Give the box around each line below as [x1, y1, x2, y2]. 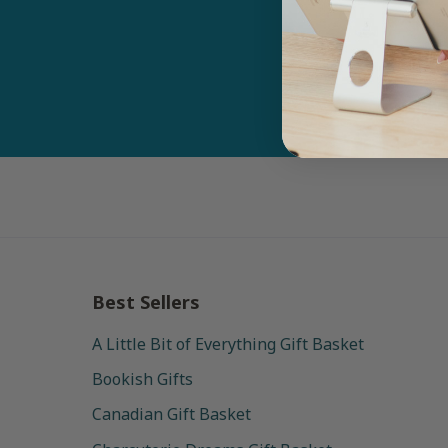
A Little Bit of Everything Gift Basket [92, 332, 365, 355]
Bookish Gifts [92, 368, 194, 391]
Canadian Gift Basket [92, 403, 252, 426]
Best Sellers [92, 290, 201, 315]
